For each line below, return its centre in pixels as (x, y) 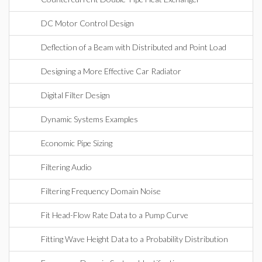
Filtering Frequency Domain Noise (101, 191)
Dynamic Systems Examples (89, 119)
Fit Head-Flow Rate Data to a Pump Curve (115, 215)
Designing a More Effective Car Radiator (111, 71)
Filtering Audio (66, 167)
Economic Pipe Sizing (77, 143)
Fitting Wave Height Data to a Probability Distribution (135, 239)
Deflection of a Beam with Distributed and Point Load (134, 47)
